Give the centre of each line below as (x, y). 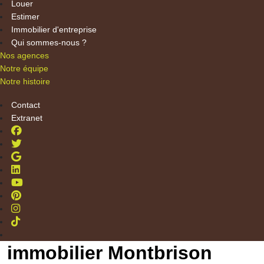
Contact (26, 105)
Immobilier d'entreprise (54, 30)
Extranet (27, 118)
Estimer (25, 17)
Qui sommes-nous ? (49, 43)
